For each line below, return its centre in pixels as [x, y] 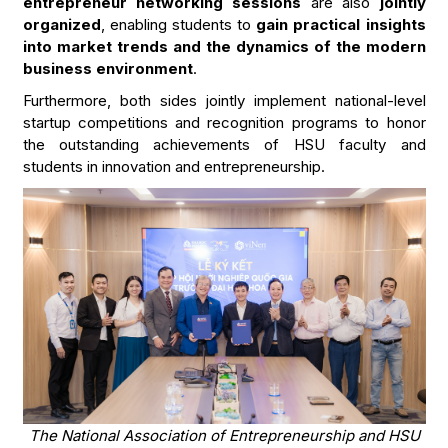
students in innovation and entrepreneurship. [173, 166]
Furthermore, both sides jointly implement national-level [224, 100]
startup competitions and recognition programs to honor [224, 122]
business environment [107, 68]
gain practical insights [341, 24]
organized [61, 24]
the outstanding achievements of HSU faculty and [224, 144]
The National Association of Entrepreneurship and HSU [224, 436]
